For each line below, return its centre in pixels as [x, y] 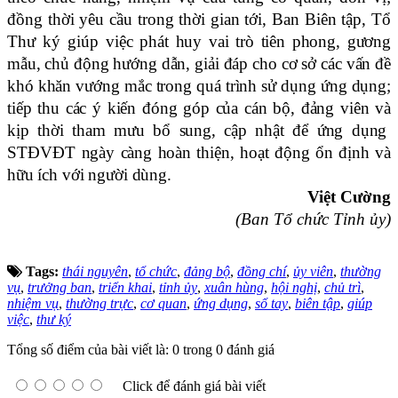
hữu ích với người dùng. [89, 175]
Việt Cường [349, 197]
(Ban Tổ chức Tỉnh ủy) [313, 219]
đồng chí [262, 272]
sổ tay [271, 304]
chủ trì [342, 288]
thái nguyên [95, 272]
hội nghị [294, 288]
